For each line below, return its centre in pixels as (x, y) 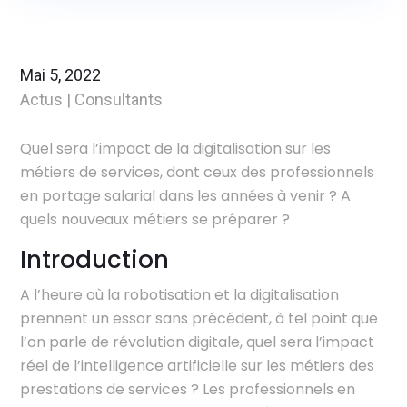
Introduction (95, 259)
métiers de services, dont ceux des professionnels (198, 172)
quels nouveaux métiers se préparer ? (155, 219)
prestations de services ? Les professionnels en (188, 389)
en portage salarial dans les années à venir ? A (186, 195)
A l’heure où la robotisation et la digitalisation (180, 294)
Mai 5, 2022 (61, 74)
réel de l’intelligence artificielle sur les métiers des (198, 365)
